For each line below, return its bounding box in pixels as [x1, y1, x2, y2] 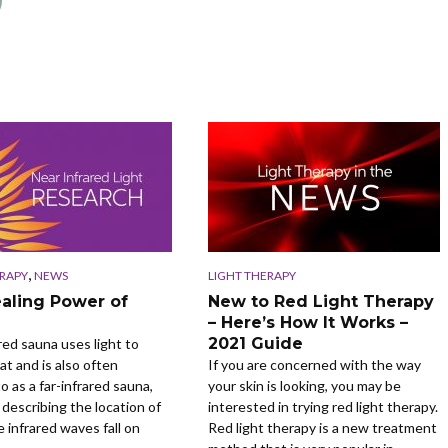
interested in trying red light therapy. [207, 397, 438, 415]
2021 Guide [207, 333, 303, 353]
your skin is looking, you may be [207, 376, 401, 394]
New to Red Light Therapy [207, 291, 434, 311]
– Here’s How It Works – [207, 312, 408, 332]
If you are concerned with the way [207, 355, 421, 373]
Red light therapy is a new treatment [207, 418, 437, 436]
